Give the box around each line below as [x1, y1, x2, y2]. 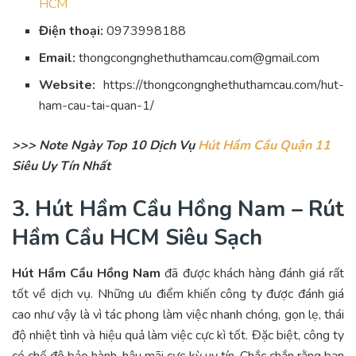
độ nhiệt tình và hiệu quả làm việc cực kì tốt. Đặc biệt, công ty [12, 326, 344, 344]
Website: [39, 76, 96, 95]
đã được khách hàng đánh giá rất [161, 264, 345, 282]
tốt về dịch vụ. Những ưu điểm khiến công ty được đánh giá [12, 284, 344, 303]
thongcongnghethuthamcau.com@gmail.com [75, 49, 320, 68]
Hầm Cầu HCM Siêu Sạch [12, 222, 262, 253]
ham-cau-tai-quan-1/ [39, 97, 155, 115]
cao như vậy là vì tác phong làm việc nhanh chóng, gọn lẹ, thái [12, 305, 344, 323]
